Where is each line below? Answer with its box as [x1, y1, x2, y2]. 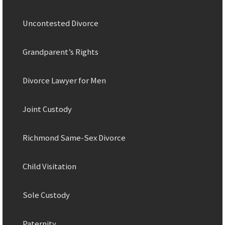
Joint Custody [23, 103, 72, 115]
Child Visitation [23, 161, 76, 172]
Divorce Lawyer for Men [23, 75, 106, 86]
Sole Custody [23, 189, 70, 200]
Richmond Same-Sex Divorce [23, 132, 126, 143]
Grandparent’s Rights [23, 46, 98, 57]
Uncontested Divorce [23, 18, 98, 29]
